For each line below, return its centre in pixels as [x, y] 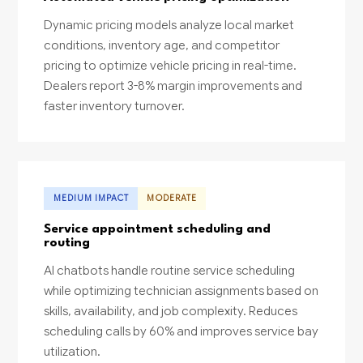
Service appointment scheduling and [158, 229]
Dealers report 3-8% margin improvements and [173, 86]
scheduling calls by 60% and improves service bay [181, 331]
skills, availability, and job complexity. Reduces [171, 311]
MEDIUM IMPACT [91, 199]
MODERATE [172, 199]
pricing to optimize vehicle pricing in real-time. [171, 66]
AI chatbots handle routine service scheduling [170, 270]
